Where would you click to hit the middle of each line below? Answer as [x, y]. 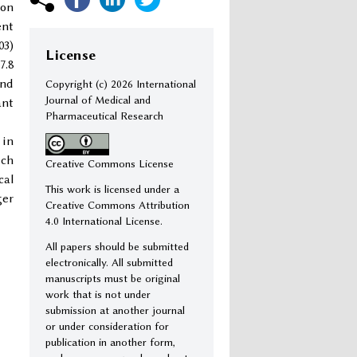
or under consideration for [107, 326]
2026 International [153, 83]
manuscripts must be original [113, 278]
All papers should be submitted [117, 246]
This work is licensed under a [112, 188]
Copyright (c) [78, 83]
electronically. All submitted [109, 262]
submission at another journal [115, 310]
